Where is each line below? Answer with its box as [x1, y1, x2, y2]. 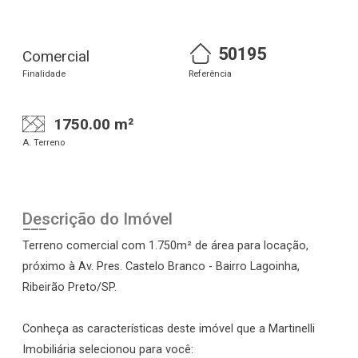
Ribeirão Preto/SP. [22, 280, 117, 295]
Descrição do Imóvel [22, 209, 173, 229]
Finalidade [22, 68, 66, 79]
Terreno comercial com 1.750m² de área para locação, [22, 239, 308, 253]
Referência [189, 68, 232, 79]
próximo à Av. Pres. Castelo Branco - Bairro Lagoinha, [22, 260, 300, 274]
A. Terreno [22, 137, 65, 149]
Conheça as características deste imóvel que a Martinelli [22, 322, 315, 336]
